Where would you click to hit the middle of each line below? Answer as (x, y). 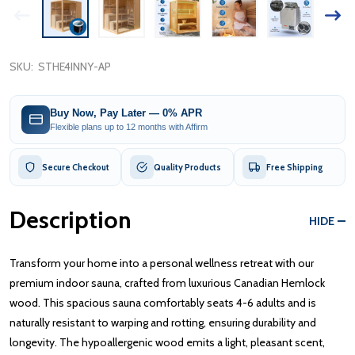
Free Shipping (294, 167)
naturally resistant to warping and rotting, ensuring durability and (163, 322)
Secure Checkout (76, 167)
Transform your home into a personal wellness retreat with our (162, 263)
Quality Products (188, 167)
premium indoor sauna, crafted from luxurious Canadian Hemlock (167, 282)
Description (71, 219)
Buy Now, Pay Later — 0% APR (126, 113)
